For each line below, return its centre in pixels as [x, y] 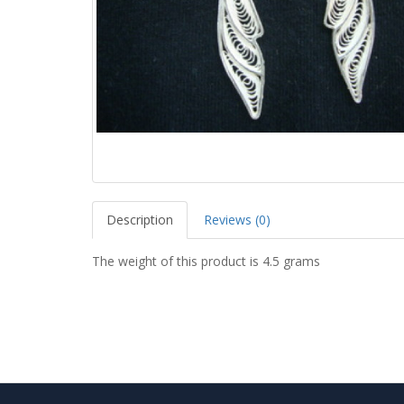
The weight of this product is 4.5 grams [206, 261]
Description [140, 219]
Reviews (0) [237, 219]
